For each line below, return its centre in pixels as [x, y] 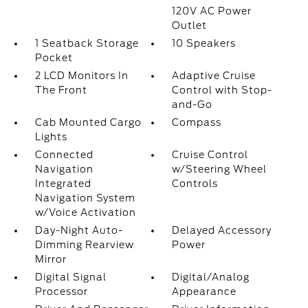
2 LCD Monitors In [81, 76]
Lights [51, 137]
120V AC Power [212, 11]
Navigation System [85, 198]
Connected [64, 155]
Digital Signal [70, 277]
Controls [195, 184]
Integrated [63, 184]
